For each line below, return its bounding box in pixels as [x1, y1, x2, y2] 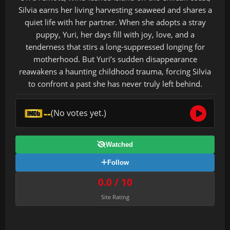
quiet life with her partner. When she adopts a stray [24, 17, 206, 27]
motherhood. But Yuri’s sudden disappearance [33, 54, 197, 64]
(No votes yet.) [50, 107, 106, 119]
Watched [106, 141, 133, 148]
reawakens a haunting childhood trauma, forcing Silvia [19, 66, 211, 76]
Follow [107, 159, 129, 166]
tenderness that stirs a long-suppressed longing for [25, 42, 205, 52]
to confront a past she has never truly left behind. [28, 79, 202, 89]
